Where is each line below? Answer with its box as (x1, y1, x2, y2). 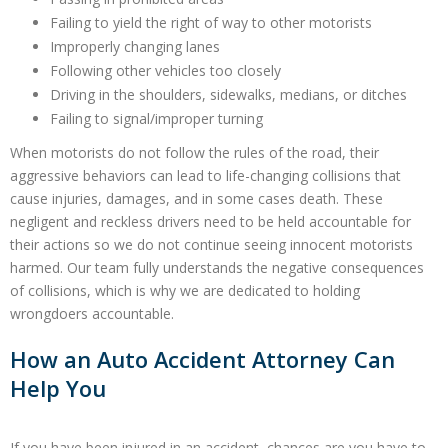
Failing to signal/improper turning (50, 109, 263, 129)
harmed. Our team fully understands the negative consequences (10, 258, 424, 278)
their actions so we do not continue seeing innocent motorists (10, 235, 413, 255)
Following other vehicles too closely (50, 61, 281, 81)
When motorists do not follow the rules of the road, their (10, 143, 379, 163)
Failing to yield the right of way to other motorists (50, 13, 372, 33)
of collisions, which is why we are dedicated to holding (10, 281, 360, 301)
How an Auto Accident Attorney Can (10, 345, 395, 375)
